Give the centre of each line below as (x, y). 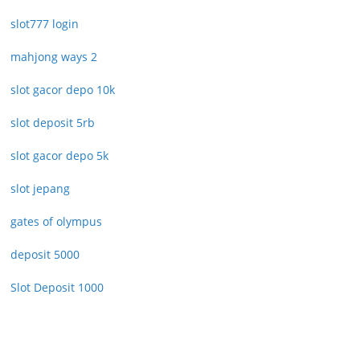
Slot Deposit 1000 (57, 288)
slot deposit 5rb (53, 123)
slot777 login (45, 24)
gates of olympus (56, 222)
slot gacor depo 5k (59, 156)
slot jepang (40, 189)
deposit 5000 (45, 255)
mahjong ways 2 (54, 57)
